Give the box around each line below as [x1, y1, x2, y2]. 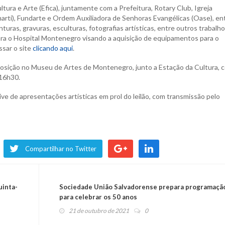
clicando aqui [33, 43, 73, 52]
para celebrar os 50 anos [59, 192, 137, 201]
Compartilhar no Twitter [25, 144, 96, 153]
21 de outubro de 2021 [68, 206, 129, 214]
